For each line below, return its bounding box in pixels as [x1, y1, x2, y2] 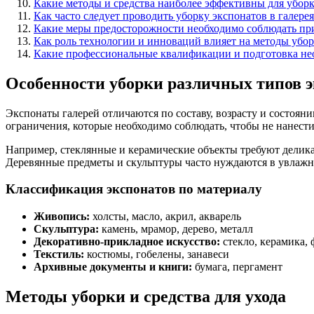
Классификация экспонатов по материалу [6, 182, 262, 197]
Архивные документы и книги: [34, 261, 192, 273]
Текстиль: [34, 248, 84, 261]
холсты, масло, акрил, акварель [90, 210, 241, 223]
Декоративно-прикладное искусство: [34, 235, 220, 248]
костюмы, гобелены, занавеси [84, 248, 229, 261]
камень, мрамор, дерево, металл [99, 223, 253, 235]
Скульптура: [34, 223, 99, 235]
